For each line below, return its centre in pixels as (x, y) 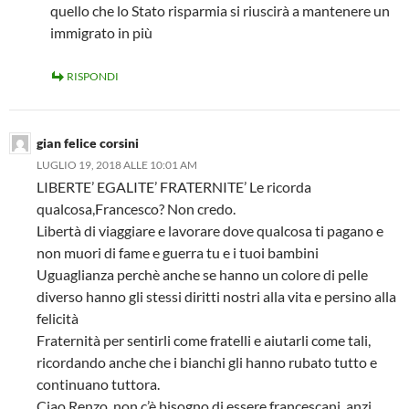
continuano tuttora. (98, 383)
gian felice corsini (88, 142)
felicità (58, 318)
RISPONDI (93, 76)
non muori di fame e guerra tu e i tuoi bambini (178, 252)
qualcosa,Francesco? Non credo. (136, 208)
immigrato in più (101, 32)
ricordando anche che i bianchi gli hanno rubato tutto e (207, 362)
